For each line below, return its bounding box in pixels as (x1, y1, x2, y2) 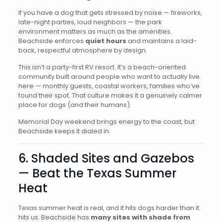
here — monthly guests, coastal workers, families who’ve (18, 81, 200, 91)
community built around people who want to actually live (18, 72, 200, 81)
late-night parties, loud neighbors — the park (18, 17, 162, 27)
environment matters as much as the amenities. (18, 27, 172, 36)
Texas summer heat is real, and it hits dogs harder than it (18, 203, 199, 213)
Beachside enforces (18, 36, 85, 46)
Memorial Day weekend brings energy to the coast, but (18, 117, 195, 126)
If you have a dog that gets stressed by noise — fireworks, (18, 8, 202, 17)
